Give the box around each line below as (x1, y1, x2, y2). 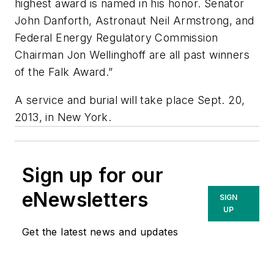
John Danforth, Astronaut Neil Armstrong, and (15, 14, 254, 28)
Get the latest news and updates (22, 225, 179, 238)
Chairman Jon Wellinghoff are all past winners (15, 48, 250, 62)
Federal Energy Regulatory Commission (15, 31, 218, 45)
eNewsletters (22, 187, 149, 212)
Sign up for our (22, 163, 163, 187)
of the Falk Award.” (15, 65, 113, 79)
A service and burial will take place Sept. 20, (15, 93, 245, 106)
